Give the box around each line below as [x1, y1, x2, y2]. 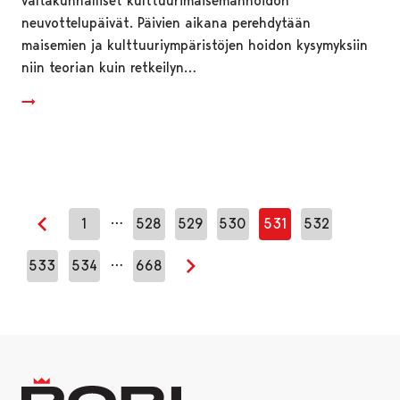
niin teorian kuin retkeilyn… [21, 58, 196, 76]
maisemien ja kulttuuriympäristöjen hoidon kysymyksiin [21, 36, 368, 54]
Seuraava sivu [190, 268, 278, 286]
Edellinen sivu [42, 226, 128, 244]
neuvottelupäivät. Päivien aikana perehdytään [21, 13, 311, 31]
